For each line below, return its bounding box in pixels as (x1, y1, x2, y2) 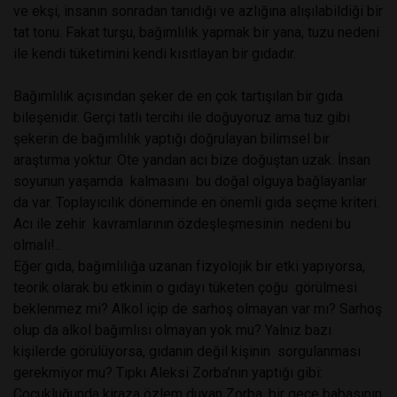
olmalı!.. (13, 236, 60, 253)
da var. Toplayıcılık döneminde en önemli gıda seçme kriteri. (13, 193, 379, 211)
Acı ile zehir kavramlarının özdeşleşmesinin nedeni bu (13, 214, 351, 232)
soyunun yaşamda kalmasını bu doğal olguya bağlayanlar (13, 172, 367, 190)
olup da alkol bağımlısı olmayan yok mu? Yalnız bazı (13, 321, 331, 339)
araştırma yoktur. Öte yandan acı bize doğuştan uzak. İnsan (13, 151, 370, 168)
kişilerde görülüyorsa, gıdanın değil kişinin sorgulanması (13, 342, 361, 360)
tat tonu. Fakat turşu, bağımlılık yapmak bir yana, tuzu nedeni (13, 23, 379, 41)
